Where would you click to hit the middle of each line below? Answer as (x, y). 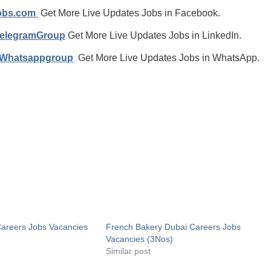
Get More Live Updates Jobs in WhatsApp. (166, 58)
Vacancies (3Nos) (139, 239)
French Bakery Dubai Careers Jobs (173, 227)
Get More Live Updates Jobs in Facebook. (129, 13)
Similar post (128, 251)
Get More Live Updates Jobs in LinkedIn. (153, 35)
